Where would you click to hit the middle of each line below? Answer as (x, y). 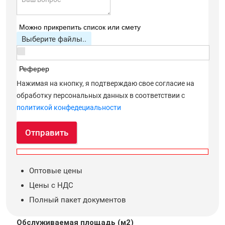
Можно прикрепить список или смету (80, 27)
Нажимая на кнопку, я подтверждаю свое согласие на (106, 83)
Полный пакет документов (78, 200)
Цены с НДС (51, 186)
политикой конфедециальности (69, 107)
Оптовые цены (56, 171)
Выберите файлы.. (54, 39)
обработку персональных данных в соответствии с (101, 95)
